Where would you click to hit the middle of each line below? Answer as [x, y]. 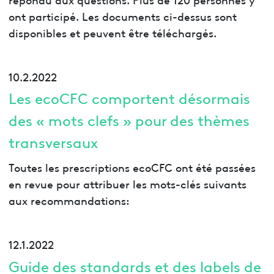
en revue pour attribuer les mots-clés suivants [127, 183]
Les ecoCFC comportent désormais [129, 98]
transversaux [53, 142]
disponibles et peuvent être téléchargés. [112, 32]
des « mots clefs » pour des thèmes [129, 120]
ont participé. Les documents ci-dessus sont [122, 15]
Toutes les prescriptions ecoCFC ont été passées [132, 167]
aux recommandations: [69, 200]
